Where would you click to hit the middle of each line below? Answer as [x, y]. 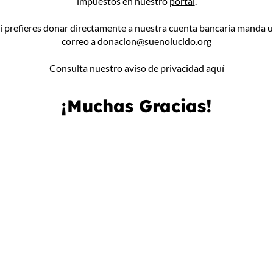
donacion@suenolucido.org [154, 41]
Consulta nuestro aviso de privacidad [127, 68]
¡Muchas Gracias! [136, 105]
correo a [80, 41]
